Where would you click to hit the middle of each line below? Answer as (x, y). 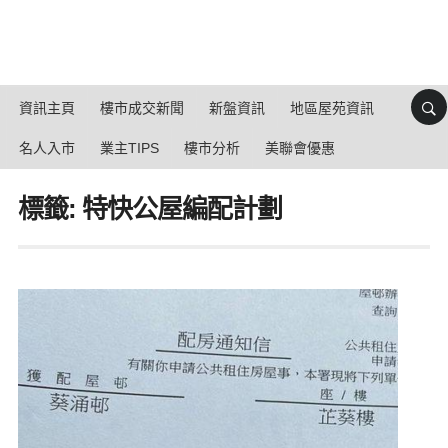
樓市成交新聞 (142, 108)
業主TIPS (129, 148)
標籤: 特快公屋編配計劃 (149, 209)
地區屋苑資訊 (332, 108)
